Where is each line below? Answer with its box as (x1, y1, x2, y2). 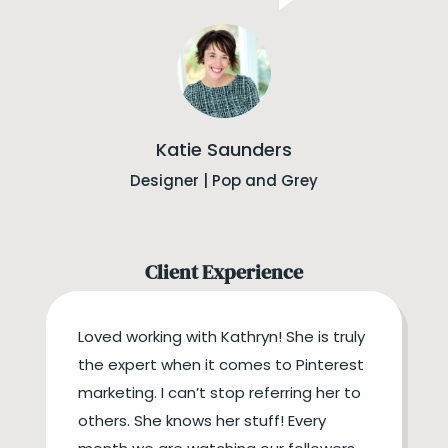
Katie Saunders (156, 136, 293, 162)
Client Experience (145, 257, 304, 286)
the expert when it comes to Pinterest (78, 353, 365, 375)
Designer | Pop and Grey (130, 169, 319, 191)
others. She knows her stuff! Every (78, 409, 327, 431)
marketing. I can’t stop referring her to (78, 381, 362, 403)
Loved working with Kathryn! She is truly (78, 325, 366, 347)
